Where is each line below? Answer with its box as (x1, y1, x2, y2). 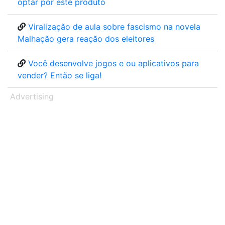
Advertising (10, 91, 54, 101)
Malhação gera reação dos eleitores (18, 34, 154, 44)
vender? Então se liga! (18, 70, 101, 80)
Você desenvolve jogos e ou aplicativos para (28, 58, 199, 68)
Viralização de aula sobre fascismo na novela (28, 22, 200, 32)
